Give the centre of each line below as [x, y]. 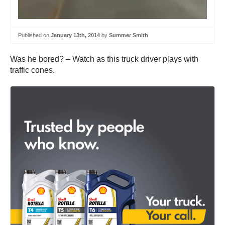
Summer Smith [129, 35]
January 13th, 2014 [75, 35]
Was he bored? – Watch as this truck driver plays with [104, 59]
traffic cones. [32, 70]
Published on [34, 35]
